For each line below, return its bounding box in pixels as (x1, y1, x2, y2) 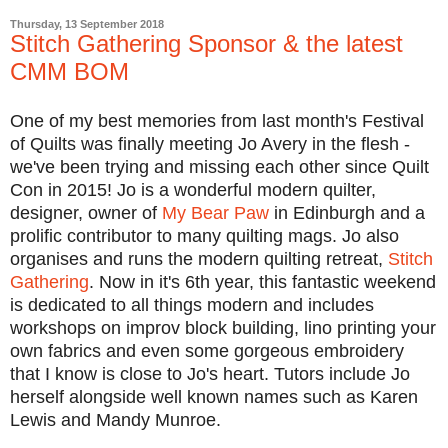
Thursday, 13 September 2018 (10, 18, 164, 31)
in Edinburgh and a (269, 203, 425, 224)
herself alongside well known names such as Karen (10, 387, 418, 408)
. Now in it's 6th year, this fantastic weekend (89, 272, 436, 293)
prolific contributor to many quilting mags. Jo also (10, 226, 399, 247)
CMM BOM (10, 58, 129, 86)
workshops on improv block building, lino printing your (10, 318, 436, 339)
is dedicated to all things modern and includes (10, 295, 374, 316)
